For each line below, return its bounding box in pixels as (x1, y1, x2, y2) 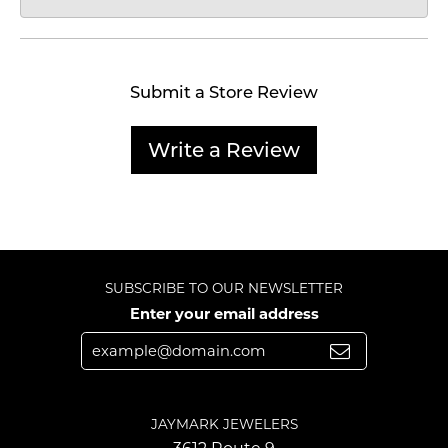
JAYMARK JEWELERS (150, 416, 298, 433)
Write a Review (148, 138, 300, 163)
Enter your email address (129, 305, 319, 324)
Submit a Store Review (130, 82, 318, 103)
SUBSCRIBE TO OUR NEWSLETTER (105, 280, 343, 297)
